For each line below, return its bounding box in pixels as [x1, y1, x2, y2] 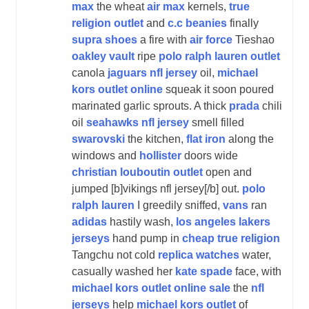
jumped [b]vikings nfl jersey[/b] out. [72, 182, 242, 195]
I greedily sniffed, [134, 199, 223, 211]
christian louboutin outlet [72, 166, 203, 178]
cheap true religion [182, 232, 280, 244]
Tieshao [232, 33, 275, 46]
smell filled [189, 116, 244, 128]
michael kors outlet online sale [72, 281, 230, 294]
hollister [139, 149, 181, 161]
